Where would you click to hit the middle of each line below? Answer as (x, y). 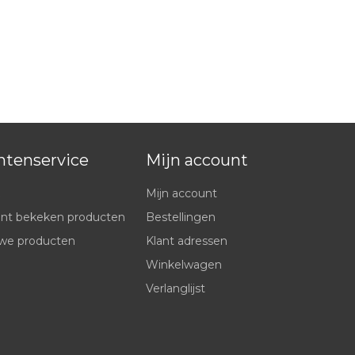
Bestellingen (181, 217)
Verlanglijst (176, 288)
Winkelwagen (184, 264)
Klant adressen (187, 240)
